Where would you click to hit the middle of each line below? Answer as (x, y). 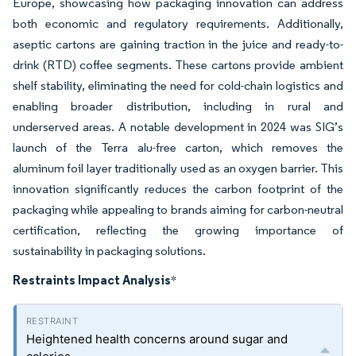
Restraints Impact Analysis (92, 280)
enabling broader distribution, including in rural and (178, 106)
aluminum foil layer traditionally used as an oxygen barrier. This (178, 168)
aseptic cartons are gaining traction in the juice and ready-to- (178, 44)
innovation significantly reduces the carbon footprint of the (178, 189)
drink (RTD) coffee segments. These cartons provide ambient (178, 65)
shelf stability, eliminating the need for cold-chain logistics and (178, 86)
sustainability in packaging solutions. (109, 251)
